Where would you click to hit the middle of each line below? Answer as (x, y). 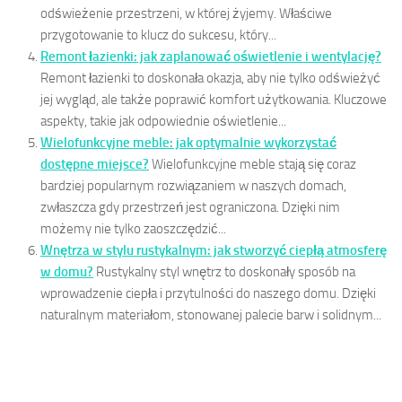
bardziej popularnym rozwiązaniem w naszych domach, (193, 185)
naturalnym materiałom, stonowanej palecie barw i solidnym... (211, 315)
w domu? (67, 271)
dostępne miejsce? (95, 164)
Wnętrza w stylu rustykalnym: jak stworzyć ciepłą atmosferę (214, 250)
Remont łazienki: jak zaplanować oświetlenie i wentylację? (211, 56)
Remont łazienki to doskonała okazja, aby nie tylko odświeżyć (210, 78)
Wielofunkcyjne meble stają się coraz (254, 164)
